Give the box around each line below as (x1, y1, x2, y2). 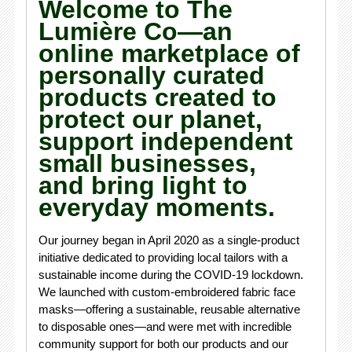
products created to (38, 83, 277, 112)
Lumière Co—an (38, 17, 233, 46)
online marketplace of (38, 39, 300, 68)
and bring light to (38, 171, 247, 200)
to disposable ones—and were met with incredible (38, 320, 291, 333)
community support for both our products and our (38, 337, 288, 350)
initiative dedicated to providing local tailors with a (38, 251, 288, 264)
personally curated (38, 61, 265, 90)
